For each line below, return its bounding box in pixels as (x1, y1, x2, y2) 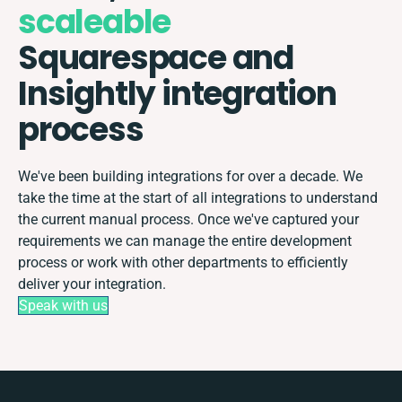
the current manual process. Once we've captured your (18, 210, 359, 228)
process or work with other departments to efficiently (18, 253, 348, 271)
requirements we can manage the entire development (18, 232, 352, 249)
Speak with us (19, 296, 108, 314)
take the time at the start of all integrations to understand (18, 188, 378, 206)
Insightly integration (18, 70, 336, 117)
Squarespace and (18, 34, 293, 81)
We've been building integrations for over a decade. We (18, 167, 363, 185)
